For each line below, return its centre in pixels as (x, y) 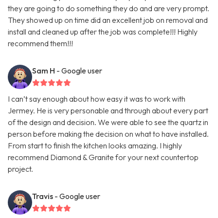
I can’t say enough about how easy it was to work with (97, 99)
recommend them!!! (40, 44)
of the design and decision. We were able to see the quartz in (108, 122)
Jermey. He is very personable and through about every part (108, 111)
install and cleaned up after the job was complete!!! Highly (103, 32)
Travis (43, 196)
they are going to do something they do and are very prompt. (109, 9)
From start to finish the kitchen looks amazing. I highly (95, 146)
